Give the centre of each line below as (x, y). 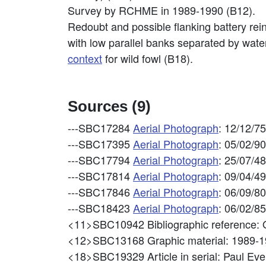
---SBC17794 (100, 160)
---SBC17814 (100, 176)
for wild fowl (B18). (148, 58)
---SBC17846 (100, 192)
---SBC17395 (100, 144)
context (85, 58)
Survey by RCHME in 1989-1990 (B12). (161, 10)
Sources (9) (109, 106)
